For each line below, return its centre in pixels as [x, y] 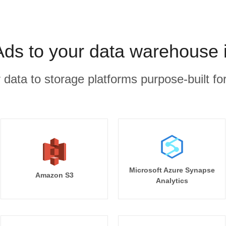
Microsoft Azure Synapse [172, 170]
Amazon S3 [54, 175]
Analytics [172, 181]
